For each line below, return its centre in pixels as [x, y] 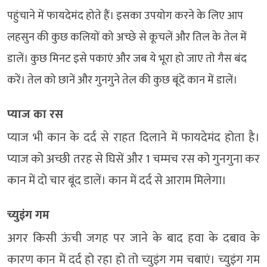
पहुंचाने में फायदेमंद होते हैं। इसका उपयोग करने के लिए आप [125, 16]
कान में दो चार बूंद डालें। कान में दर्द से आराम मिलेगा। [117, 181]
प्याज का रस [35, 115]
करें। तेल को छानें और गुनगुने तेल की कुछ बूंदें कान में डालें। [122, 80]
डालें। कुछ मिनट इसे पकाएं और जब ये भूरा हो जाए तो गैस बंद [127, 59]
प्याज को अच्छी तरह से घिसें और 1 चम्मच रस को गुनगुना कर [133, 159]
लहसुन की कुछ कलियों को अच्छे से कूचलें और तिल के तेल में [127, 38]
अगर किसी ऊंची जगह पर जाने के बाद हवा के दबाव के [133, 239]
